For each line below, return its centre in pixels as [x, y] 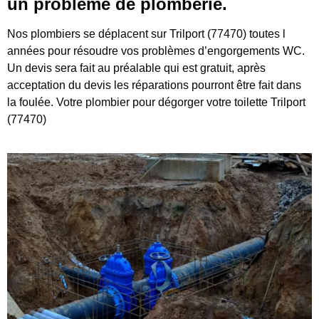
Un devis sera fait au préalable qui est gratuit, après [136, 68]
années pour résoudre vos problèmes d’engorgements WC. [156, 51]
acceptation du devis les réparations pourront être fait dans [154, 85]
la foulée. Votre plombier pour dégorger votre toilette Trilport [156, 103]
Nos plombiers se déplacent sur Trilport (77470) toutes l [146, 34]
